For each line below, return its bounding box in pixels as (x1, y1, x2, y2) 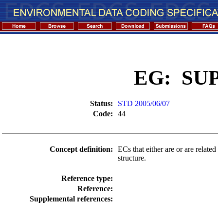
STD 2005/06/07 (118, 99, 170, 108)
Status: (90, 99, 113, 108)
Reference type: (61, 174, 113, 182)
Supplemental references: (30, 194, 113, 203)
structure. (118, 153, 146, 162)
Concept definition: (50, 145, 113, 153)
